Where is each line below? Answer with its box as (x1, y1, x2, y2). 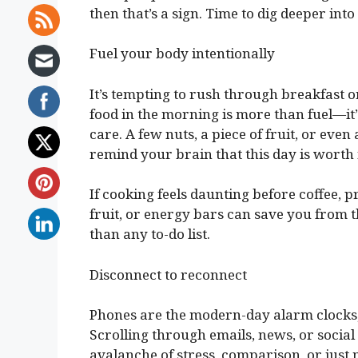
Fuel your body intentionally (89, 44, 275, 63)
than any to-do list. (89, 225, 210, 244)
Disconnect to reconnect (89, 265, 247, 284)
